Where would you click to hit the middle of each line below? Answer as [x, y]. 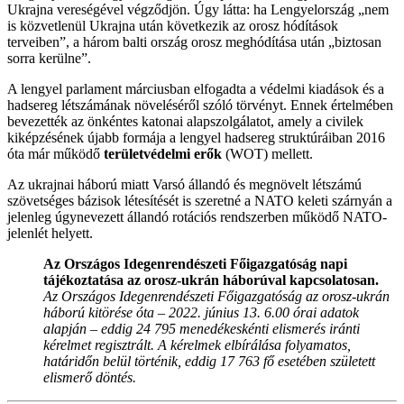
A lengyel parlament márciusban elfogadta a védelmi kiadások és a [196, 88]
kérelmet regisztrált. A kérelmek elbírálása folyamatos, [197, 344]
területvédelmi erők [163, 153]
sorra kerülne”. [49, 58]
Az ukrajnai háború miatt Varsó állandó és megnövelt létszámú [184, 184]
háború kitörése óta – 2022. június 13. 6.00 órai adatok [201, 312]
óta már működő [55, 153]
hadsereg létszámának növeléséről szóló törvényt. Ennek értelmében [200, 105]
